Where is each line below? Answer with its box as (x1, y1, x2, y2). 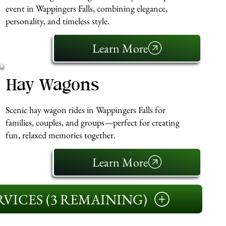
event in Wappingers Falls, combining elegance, (5, 2, 167, 14)
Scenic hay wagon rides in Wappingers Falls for (5, 103, 165, 116)
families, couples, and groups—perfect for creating (5, 116, 180, 128)
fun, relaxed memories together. (5, 129, 116, 141)
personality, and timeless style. (5, 15, 109, 27)
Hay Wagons (5, 78, 99, 94)
